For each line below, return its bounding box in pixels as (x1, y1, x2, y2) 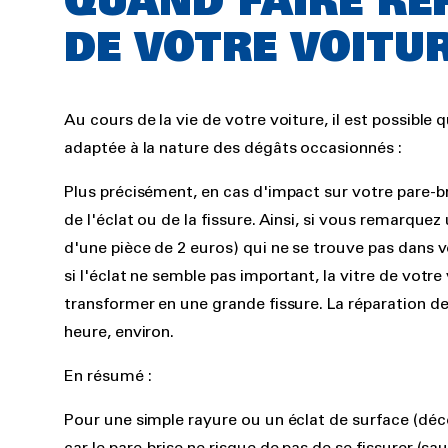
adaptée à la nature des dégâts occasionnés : (64, 141, 402, 157)
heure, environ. (64, 325, 175, 341)
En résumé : (64, 369, 152, 385)
